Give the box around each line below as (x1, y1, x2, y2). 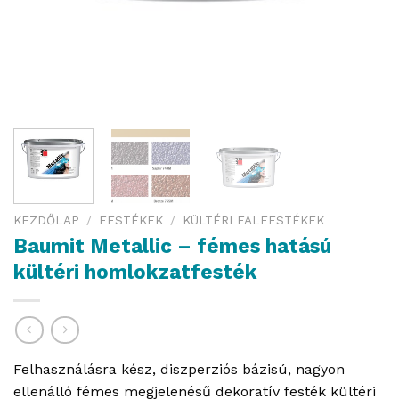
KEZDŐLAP (13, 212, 79, 227)
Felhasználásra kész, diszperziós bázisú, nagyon (13, 361, 345, 379)
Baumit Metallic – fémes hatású (13, 233, 331, 257)
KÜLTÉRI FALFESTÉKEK (183, 212, 325, 227)
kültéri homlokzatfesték (13, 259, 257, 283)
